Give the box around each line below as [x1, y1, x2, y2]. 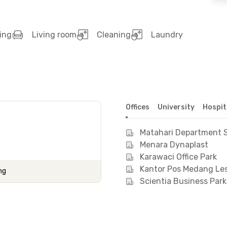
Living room [32, 30, 77, 40]
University [158, 103, 195, 111]
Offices [126, 103, 149, 111]
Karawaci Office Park [140, 152, 217, 162]
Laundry [151, 30, 183, 40]
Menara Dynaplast [140, 140, 208, 149]
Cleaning [97, 30, 131, 40]
